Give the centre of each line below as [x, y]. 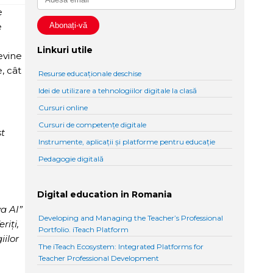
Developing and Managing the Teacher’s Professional [131, 218]
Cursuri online [63, 108]
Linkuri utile [65, 50]
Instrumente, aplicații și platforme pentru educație [127, 142]
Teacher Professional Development [99, 258]
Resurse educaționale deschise [90, 74]
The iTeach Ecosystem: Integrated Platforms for [121, 246]
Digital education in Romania [105, 195]
